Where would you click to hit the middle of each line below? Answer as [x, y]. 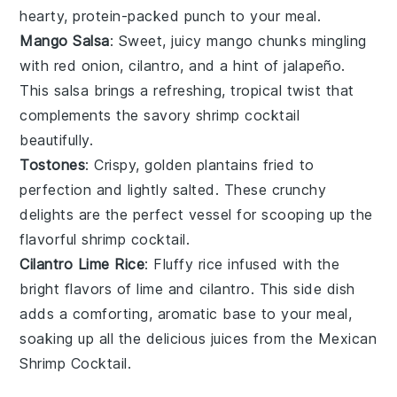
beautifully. [57, 140]
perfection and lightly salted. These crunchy [173, 189]
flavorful [51, 239]
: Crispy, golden [141, 164]
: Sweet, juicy [158, 40]
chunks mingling [310, 40]
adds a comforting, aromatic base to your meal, [186, 313]
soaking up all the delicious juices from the [169, 338]
